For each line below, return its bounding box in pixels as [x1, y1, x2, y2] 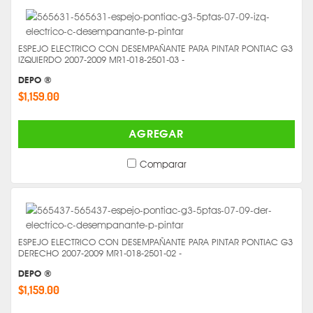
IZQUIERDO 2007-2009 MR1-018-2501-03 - [18, 54, 184, 65]
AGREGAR [129, 127, 184, 141]
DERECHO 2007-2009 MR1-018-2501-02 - [18, 247, 182, 259]
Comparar [139, 158, 187, 170]
